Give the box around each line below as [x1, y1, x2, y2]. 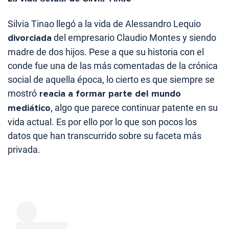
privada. [8, 144, 40, 155]
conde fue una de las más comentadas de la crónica [8, 60, 218, 71]
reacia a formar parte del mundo [37, 87, 181, 99]
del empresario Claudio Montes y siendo [52, 32, 216, 43]
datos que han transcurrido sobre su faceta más [8, 130, 201, 141]
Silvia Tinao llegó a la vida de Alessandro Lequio [8, 18, 201, 29]
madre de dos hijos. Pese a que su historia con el [8, 46, 204, 57]
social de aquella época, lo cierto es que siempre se [8, 74, 215, 85]
